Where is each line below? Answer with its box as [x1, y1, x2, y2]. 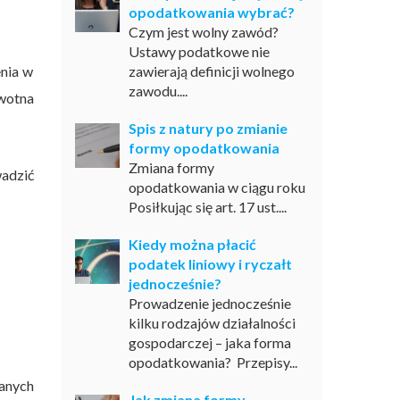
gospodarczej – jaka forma [128, 334, 291, 351]
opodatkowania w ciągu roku [128, 179, 305, 196]
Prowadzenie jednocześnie [128, 295, 291, 312]
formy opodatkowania [128, 139, 279, 156]
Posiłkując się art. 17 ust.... [128, 198, 287, 215]
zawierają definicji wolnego [128, 62, 295, 79]
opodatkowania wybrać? [128, 4, 295, 21]
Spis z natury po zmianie [128, 120, 287, 137]
